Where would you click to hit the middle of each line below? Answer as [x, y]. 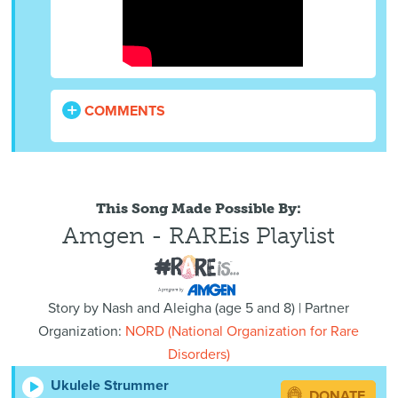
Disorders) [199, 355]
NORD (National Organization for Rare [243, 332]
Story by [76, 309]
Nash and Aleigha [157, 309]
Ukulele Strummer [110, 385]
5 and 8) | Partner [296, 309]
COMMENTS [123, 111]
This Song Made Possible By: [199, 208]
